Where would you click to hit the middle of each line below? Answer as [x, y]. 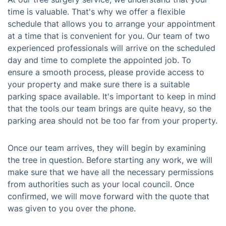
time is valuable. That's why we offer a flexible [96, 12]
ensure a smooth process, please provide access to [106, 72]
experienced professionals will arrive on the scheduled [111, 48]
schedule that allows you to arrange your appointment [111, 24]
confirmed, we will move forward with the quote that [108, 196]
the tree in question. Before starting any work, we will [110, 160]
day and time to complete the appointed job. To [99, 60]
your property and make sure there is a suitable [99, 84]
